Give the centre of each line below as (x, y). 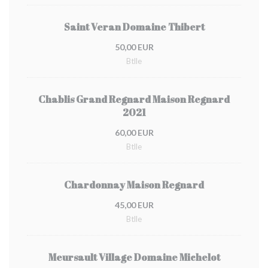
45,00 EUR (134, 205)
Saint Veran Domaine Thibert (134, 27)
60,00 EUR (134, 133)
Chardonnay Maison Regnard (134, 185)
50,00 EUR (134, 47)
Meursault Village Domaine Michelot (134, 257)
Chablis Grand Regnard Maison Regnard (134, 99)
